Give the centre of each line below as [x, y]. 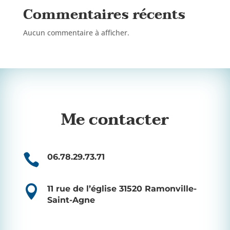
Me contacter [115, 120]
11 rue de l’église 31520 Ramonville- [122, 188]
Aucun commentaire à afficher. [76, 32]
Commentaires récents [104, 15]
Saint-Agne [71, 200]
